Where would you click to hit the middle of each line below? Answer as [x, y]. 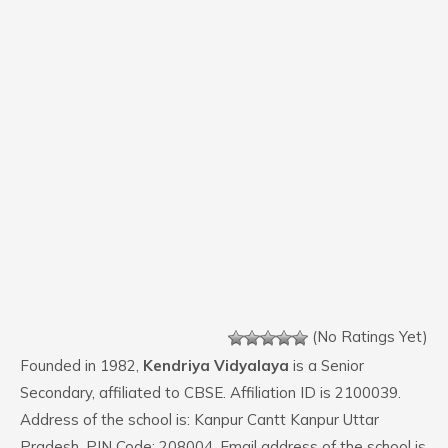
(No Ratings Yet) [368, 336]
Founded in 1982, [81, 365]
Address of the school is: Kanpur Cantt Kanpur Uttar [199, 419]
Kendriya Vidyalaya [216, 365]
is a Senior [326, 365]
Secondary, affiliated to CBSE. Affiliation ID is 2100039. [210, 392]
